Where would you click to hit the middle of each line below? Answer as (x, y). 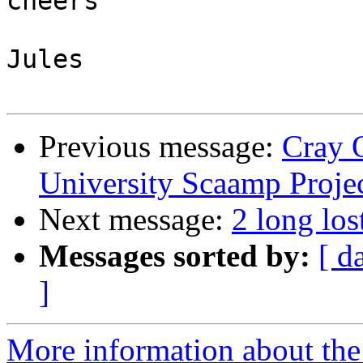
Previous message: (160, 147)
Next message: (135, 220)
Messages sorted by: (175, 256)
